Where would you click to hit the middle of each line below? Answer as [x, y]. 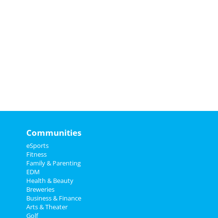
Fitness [36, 154]
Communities [54, 133]
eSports [37, 145]
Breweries [40, 189]
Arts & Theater [47, 207]
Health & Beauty [50, 181]
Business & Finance [54, 198]
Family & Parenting [53, 163]
